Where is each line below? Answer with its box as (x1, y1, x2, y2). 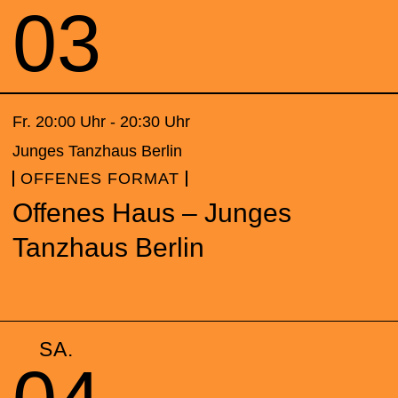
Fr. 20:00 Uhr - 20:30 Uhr (12, 113, 190, 131)
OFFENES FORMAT (20, 170, 179, 187)
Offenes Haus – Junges (12, 198, 291, 227)
